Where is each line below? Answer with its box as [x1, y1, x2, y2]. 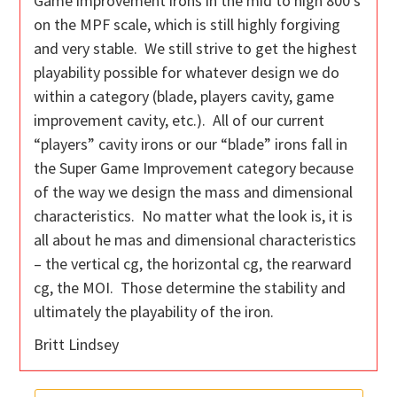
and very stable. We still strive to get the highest [34, 38, 358, 59]
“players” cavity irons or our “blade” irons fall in [34, 134, 348, 155]
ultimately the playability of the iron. [34, 301, 275, 323]
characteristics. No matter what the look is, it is [34, 206, 354, 227]
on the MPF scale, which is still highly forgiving [34, 14, 341, 35]
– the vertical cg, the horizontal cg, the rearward [34, 253, 353, 275]
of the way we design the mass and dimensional [34, 182, 354, 203]
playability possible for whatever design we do [34, 62, 340, 83]
